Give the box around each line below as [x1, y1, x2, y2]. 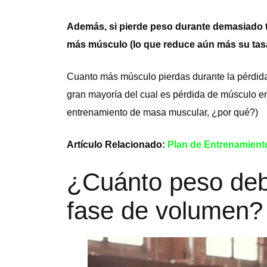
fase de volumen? [67, 196, 263, 225]
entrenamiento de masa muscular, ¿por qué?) [67, 107, 258, 117]
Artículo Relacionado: [67, 139, 167, 150]
